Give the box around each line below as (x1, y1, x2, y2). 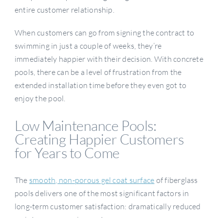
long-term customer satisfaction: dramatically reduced (14, 201, 201, 212)
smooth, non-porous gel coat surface (29, 175, 155, 185)
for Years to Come (14, 144, 120, 162)
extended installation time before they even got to (14, 80, 186, 90)
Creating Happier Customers (14, 130, 184, 148)
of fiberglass (154, 175, 198, 185)
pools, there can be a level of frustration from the (14, 67, 182, 77)
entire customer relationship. (14, 4, 114, 15)
